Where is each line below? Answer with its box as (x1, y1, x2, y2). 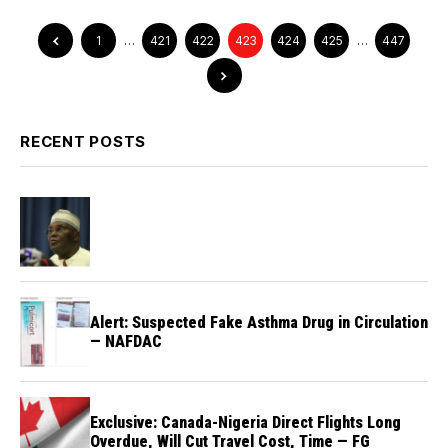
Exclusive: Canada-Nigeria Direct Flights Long (90, 412, 401, 432)
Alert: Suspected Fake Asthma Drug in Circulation (90, 312, 428, 332)
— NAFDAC (90, 331, 162, 351)
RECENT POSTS (20, 131, 146, 151)
